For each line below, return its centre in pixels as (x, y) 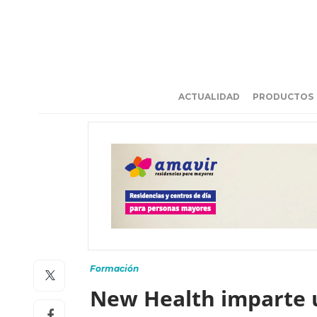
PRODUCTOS (283, 97)
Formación (114, 269)
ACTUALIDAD (209, 97)
